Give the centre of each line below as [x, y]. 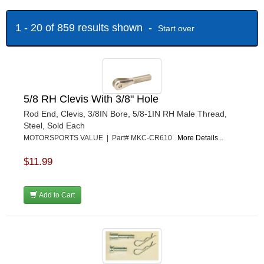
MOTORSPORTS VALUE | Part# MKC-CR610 [100, 138]
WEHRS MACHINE [55, 106]
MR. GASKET [46, 21]
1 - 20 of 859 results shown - [87, 27]
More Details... [200, 138]
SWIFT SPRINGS [52, 92]
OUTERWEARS [49, 35]
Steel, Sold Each [54, 126]
